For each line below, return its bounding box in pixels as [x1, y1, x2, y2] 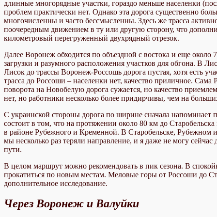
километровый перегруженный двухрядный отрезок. [4, 33, 179, 42]
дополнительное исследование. [4, 179, 108, 187]
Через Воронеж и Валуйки [4, 197, 139, 210]
